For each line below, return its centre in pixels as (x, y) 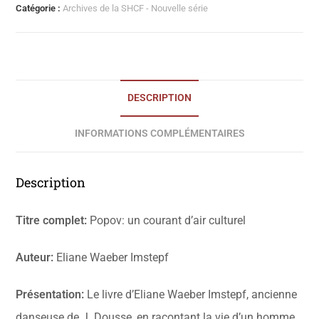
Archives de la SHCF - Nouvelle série (136, 9)
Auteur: (35, 258)
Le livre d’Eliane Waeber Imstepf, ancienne (192, 295)
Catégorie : (40, 9)
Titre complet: (52, 221)
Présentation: (52, 295)
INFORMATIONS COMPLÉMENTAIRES (159, 134)
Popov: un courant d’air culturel (167, 221)
